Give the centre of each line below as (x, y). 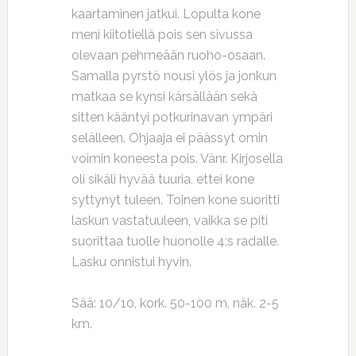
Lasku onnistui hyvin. (131, 262)
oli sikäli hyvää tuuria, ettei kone (163, 179)
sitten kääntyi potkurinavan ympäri (172, 117)
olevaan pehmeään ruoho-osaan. (168, 55)
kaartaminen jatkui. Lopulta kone (166, 14)
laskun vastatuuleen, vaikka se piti (169, 221)
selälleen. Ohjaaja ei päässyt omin (169, 138)
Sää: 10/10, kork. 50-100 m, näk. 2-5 (175, 303)
